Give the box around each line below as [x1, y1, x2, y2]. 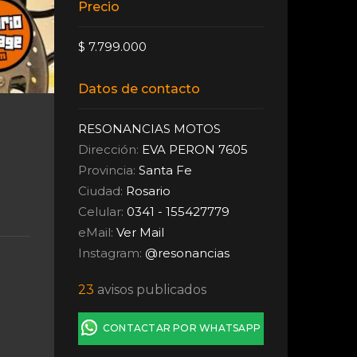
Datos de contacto [78, 80, 201, 96]
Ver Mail [116, 224, 165, 240]
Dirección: [78, 141, 139, 157]
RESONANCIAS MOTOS [78, 120, 222, 136]
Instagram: [78, 245, 146, 261]
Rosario [126, 182, 171, 198]
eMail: [78, 224, 117, 240]
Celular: [78, 203, 124, 219]
